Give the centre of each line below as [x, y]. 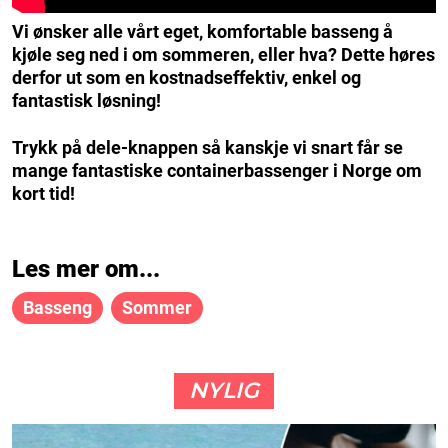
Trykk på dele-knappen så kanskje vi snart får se [207, 148]
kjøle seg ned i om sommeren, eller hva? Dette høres [223, 55]
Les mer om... [86, 269]
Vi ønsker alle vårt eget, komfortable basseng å [202, 32]
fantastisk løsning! [86, 101]
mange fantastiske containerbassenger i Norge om [217, 171]
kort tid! [43, 194]
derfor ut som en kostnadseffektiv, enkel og [186, 78]
